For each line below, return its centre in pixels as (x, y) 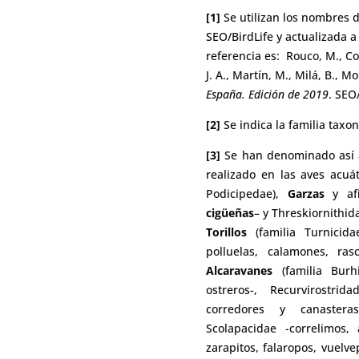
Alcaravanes (240, 271)
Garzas (306, 194)
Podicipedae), (247, 194)
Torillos (227, 232)
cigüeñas (230, 213)
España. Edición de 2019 (268, 95)
